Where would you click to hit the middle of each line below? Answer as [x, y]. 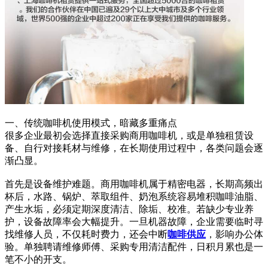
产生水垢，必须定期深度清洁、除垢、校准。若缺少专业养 [129, 209]
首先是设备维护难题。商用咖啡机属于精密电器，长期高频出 [134, 184]
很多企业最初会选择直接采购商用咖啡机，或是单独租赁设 [129, 136]
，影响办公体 [234, 234]
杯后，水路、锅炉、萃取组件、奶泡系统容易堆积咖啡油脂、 [134, 197]
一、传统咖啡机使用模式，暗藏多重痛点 [91, 123]
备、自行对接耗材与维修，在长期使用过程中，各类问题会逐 [134, 148]
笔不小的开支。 [38, 260]
